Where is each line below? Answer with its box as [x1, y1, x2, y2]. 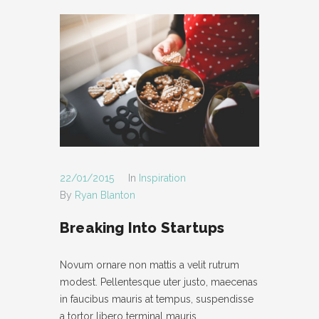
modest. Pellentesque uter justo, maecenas [60, 276, 258, 288]
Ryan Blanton [75, 189, 135, 202]
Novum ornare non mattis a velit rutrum [60, 259, 239, 271]
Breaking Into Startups [60, 219, 225, 237]
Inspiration [139, 172, 186, 184]
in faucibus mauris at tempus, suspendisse [60, 293, 253, 305]
